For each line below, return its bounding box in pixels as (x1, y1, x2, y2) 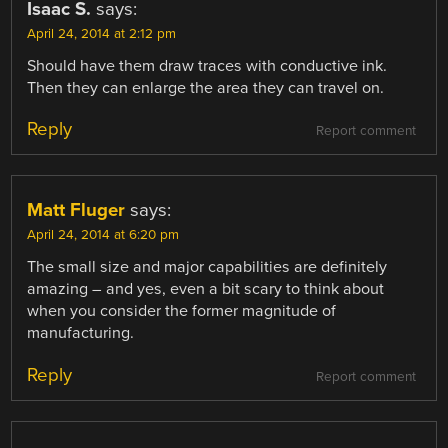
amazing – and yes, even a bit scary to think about (27, 279, 385, 300)
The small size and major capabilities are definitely (27, 257, 388, 278)
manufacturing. (27, 323, 135, 344)
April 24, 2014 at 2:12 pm (27, 26, 177, 43)
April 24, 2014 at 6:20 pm (27, 227, 180, 244)
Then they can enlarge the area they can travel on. (27, 78, 385, 99)
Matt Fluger (27, 199, 126, 222)
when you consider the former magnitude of (27, 301, 337, 322)
